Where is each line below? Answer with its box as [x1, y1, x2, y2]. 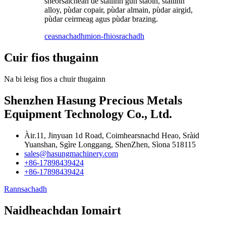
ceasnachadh [44, 32, 85, 41]
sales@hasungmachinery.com [24, 149, 118, 158]
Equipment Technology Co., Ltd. [4, 107, 172, 121]
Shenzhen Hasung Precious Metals [4, 93, 182, 107]
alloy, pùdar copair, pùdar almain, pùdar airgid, [44, 6, 193, 15]
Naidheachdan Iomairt [4, 203, 121, 217]
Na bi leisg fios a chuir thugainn [4, 74, 105, 83]
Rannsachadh [4, 184, 47, 193]
